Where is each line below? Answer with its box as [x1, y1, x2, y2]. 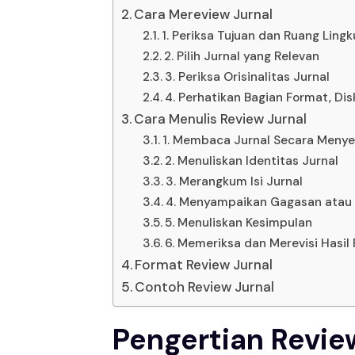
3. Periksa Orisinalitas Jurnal [165, 68, 330, 85]
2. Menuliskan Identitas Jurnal [165, 152, 339, 169]
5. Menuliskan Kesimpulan [165, 214, 313, 231]
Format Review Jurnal [135, 255, 273, 273]
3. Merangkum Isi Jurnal [166, 173, 303, 189]
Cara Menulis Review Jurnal [134, 109, 307, 128]
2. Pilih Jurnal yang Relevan [164, 48, 320, 64]
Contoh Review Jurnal [135, 277, 275, 296]
